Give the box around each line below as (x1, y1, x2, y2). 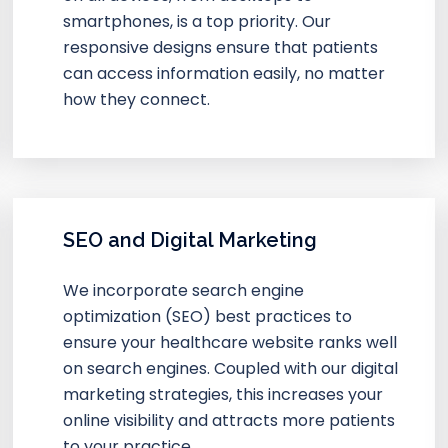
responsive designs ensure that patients (63, 35, 379, 59)
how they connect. (63, 87, 211, 111)
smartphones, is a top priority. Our (63, 9, 332, 33)
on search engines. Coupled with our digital (63, 356, 399, 380)
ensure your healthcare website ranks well (63, 330, 398, 354)
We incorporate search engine (63, 278, 305, 302)
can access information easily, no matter (63, 61, 386, 85)
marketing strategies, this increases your (63, 382, 384, 406)
